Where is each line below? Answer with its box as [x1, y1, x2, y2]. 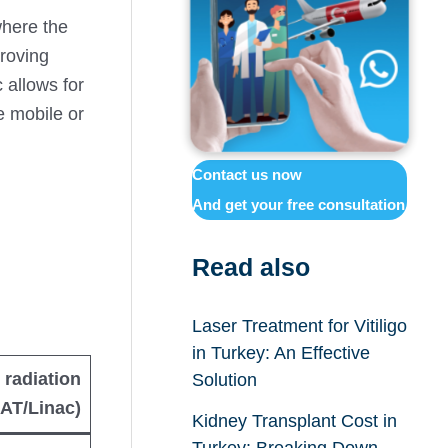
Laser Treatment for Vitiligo [191, 316, 407, 337]
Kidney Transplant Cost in [191, 410, 397, 431]
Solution [191, 370, 257, 391]
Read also [191, 252, 310, 281]
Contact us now [191, 166, 302, 184]
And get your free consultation [191, 196, 405, 214]
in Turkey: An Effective [191, 343, 370, 364]
